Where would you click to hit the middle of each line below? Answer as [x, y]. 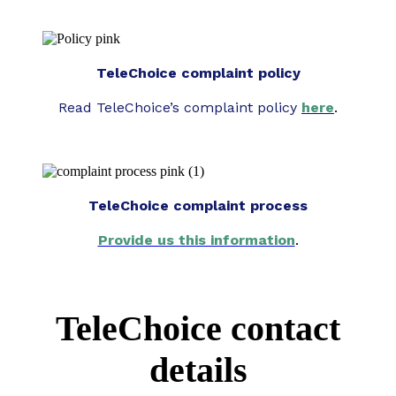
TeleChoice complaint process [198, 206]
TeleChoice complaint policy [198, 73]
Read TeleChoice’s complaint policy [180, 108]
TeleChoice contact [198, 328]
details [198, 369]
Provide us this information [196, 240]
